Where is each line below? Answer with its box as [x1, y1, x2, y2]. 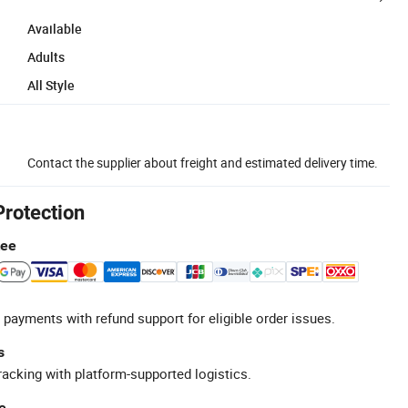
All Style [27, 76, 75, 94]
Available [27, 19, 82, 37]
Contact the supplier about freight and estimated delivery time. [27, 153, 378, 171]
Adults [27, 47, 65, 66]
